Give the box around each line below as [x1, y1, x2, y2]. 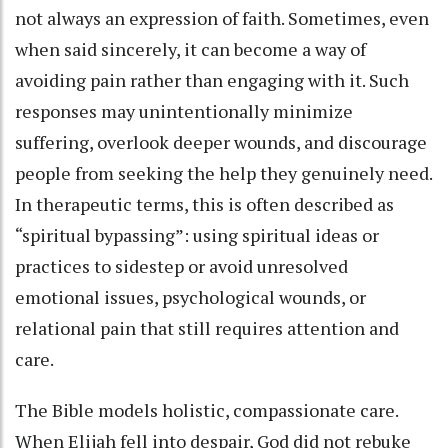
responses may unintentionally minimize [15, 99, 353, 124]
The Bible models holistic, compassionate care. [15, 398, 398, 423]
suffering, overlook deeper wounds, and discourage [15, 130, 427, 155]
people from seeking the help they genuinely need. [15, 161, 432, 186]
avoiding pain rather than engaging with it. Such [15, 68, 409, 93]
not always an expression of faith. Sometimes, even [15, 6, 429, 31]
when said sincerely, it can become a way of [15, 37, 366, 62]
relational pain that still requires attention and [15, 316, 399, 341]
